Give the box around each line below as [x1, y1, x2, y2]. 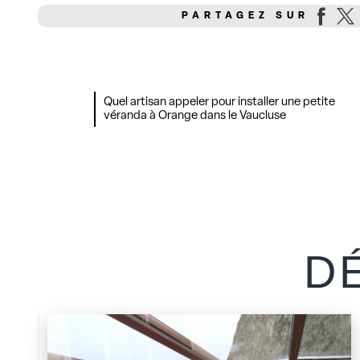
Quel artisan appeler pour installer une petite [104, 96, 335, 109]
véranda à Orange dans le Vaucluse [104, 110, 286, 123]
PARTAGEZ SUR [182, 10, 310, 21]
